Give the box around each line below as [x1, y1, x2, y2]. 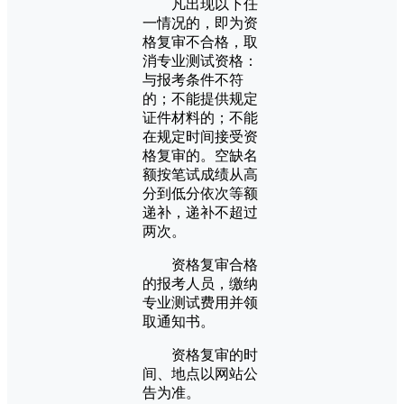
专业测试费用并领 [142, 294, 258, 310]
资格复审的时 [142, 346, 258, 363]
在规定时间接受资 [142, 128, 258, 144]
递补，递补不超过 [142, 204, 258, 220]
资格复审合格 [142, 256, 258, 272]
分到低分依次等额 [142, 185, 258, 201]
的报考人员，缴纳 [142, 275, 258, 291]
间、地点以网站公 [142, 365, 258, 381]
